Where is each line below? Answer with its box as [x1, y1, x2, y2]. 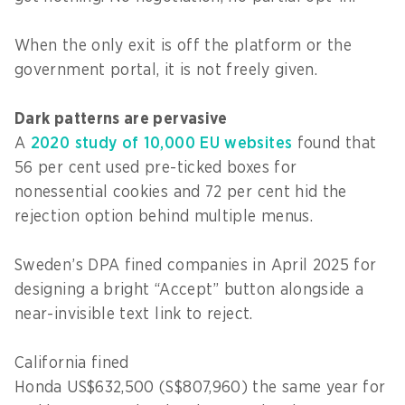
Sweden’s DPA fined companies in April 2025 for [14, 257, 377, 274]
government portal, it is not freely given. [14, 61, 323, 79]
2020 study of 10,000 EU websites [30, 135, 293, 152]
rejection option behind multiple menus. [14, 208, 318, 225]
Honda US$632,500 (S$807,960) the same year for [14, 379, 386, 396]
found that [292, 135, 377, 152]
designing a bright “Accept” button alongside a [14, 281, 364, 298]
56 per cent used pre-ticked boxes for [14, 159, 297, 176]
